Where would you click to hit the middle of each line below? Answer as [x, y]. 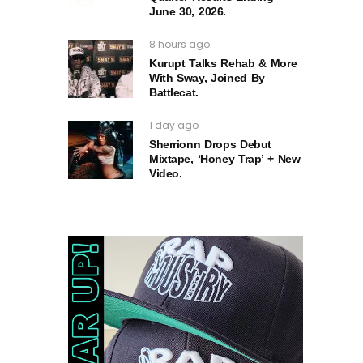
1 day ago [174, 126]
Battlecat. [174, 93]
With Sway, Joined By [207, 78]
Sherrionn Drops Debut [210, 145]
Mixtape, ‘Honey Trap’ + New [225, 159]
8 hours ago [179, 45]
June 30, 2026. [188, 12]
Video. [166, 174]
